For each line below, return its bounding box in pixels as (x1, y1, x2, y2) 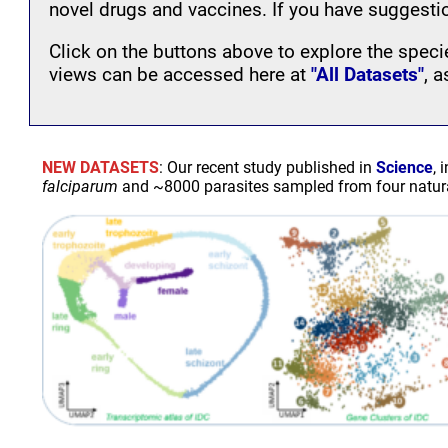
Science (376, 157, 433, 177)
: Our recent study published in (159, 157, 376, 177)
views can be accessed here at (49, 63, 312, 87)
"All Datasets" (311, 63, 425, 87)
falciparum (42, 176, 122, 196)
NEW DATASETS (42, 157, 159, 177)
